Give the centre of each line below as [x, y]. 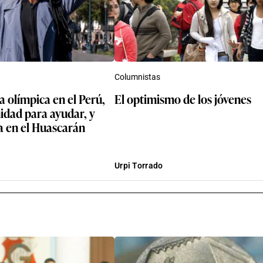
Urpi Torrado [139, 165]
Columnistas [137, 77]
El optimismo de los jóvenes [183, 98]
